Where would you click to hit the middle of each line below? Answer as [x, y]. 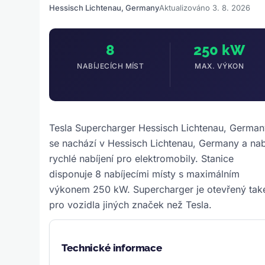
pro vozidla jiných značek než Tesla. [131, 204]
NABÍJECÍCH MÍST [111, 66]
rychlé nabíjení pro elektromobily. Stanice [142, 158]
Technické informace [112, 248]
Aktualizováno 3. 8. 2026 [205, 7]
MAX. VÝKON [219, 66]
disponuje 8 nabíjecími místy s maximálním [145, 174]
